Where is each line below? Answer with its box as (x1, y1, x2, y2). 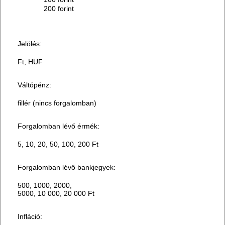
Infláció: (18, 212, 43, 221)
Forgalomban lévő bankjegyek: (18, 163, 116, 172)
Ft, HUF (18, 58, 43, 66)
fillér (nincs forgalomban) (18, 99, 97, 107)
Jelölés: (18, 40, 42, 48)
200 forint (44, 5, 74, 13)
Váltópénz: (18, 81, 52, 89)
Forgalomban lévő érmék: (18, 122, 100, 131)
